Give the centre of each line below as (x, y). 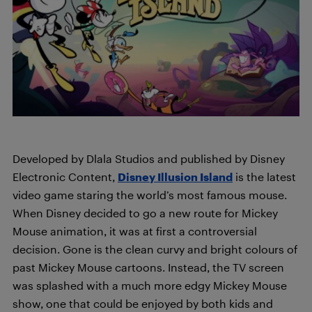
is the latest (264, 177)
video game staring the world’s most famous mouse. (150, 195)
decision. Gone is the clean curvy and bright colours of (155, 249)
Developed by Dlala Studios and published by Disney (149, 158)
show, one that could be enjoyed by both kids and (143, 303)
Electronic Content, (65, 177)
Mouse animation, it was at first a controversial (135, 231)
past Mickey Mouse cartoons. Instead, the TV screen (148, 267)
